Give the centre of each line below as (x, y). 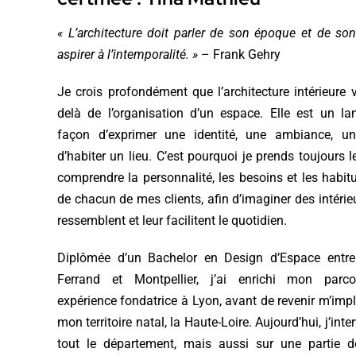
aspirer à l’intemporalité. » (127, 54)
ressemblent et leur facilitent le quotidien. (172, 220)
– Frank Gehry (239, 54)
